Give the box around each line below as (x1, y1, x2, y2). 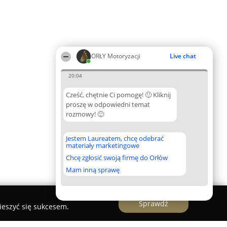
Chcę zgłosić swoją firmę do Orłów (66, 153, 168, 162)
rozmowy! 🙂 (66, 109, 104, 119)
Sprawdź (139, 198, 168, 208)
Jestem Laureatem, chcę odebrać (66, 134, 164, 143)
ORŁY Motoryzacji (91, 52, 140, 60)
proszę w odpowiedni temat (66, 100, 150, 109)
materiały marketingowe (66, 141, 139, 150)
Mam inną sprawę (66, 165, 120, 174)
